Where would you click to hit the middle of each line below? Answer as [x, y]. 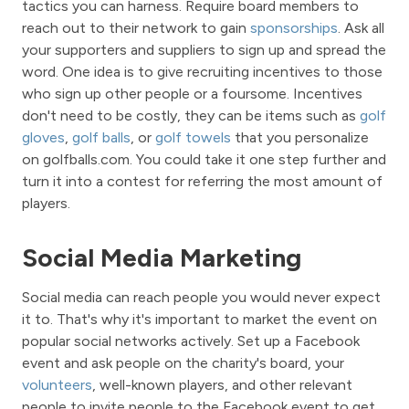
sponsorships [294, 28]
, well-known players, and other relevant [222, 385]
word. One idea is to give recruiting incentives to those [202, 72]
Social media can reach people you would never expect [201, 298]
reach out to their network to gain [136, 28]
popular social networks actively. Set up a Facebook [191, 341]
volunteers [57, 385]
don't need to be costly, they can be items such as [191, 116]
